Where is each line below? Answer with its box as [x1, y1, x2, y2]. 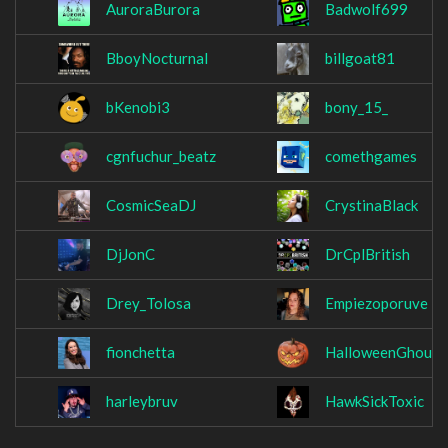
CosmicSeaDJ [106, 196, 196, 215]
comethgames [325, 147, 417, 166]
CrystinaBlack [325, 196, 418, 215]
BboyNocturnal [106, 49, 208, 68]
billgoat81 [325, 49, 395, 68]
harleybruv [106, 392, 178, 411]
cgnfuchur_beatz [106, 147, 216, 166]
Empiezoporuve [325, 294, 428, 313]
